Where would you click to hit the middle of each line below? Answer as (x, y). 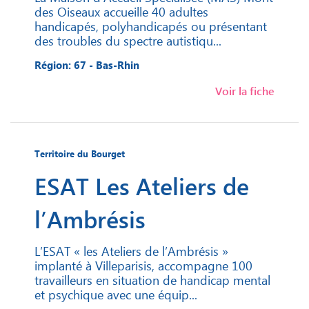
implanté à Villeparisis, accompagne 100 (143, 266)
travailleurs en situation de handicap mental (152, 280)
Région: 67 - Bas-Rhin (87, 65)
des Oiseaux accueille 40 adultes (121, 12)
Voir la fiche (245, 91)
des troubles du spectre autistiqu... (128, 41)
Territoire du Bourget (80, 154)
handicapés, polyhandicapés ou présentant (151, 26)
